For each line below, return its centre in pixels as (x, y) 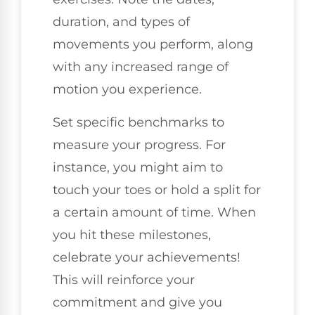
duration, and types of (121, 22)
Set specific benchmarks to (139, 122)
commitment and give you (137, 302)
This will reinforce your (124, 279)
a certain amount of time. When (154, 212)
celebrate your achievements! (147, 257)
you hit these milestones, (132, 234)
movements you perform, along (153, 45)
